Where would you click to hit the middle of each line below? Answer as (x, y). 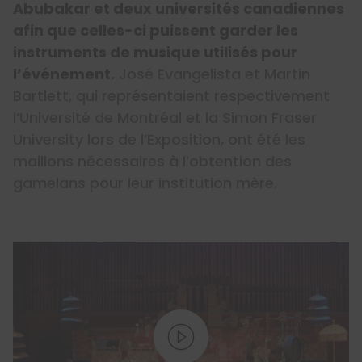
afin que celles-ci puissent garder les (156, 31)
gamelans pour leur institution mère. (145, 183)
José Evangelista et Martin (213, 74)
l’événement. (64, 74)
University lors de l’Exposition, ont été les (159, 140)
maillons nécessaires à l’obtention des (152, 162)
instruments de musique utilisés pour (155, 53)
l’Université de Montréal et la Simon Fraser (165, 118)
